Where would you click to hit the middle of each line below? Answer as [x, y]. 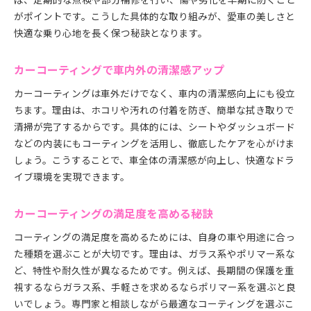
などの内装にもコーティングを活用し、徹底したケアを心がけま [154, 143]
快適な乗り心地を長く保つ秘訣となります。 [111, 33]
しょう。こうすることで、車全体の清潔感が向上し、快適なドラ [154, 160]
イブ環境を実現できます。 [72, 176]
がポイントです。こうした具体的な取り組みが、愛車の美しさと [154, 16]
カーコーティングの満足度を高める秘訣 [114, 213]
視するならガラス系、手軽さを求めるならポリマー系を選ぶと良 [155, 287]
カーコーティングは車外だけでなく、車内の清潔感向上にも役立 [154, 93]
